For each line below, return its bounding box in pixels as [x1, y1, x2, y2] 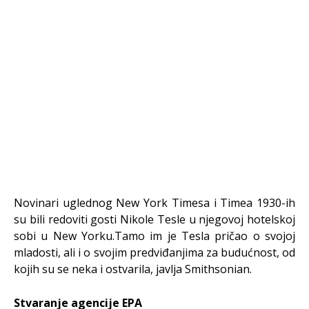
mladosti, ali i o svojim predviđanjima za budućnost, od [14, 245, 295, 260]
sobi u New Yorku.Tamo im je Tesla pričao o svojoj [14, 228, 295, 243]
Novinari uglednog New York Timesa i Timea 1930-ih [14, 195, 295, 210]
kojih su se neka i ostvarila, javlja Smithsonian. [14, 261, 252, 277]
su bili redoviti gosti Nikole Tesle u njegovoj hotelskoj [14, 212, 295, 227]
